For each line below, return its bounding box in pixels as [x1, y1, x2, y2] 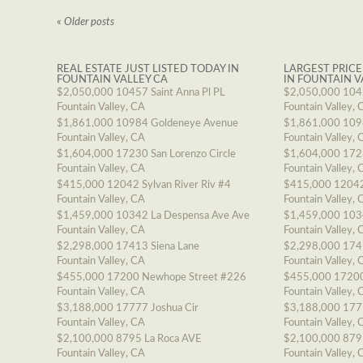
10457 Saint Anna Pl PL [116, 88, 225, 98]
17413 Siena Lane [116, 241, 199, 252]
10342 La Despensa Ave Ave [116, 211, 250, 221]
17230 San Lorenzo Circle [116, 149, 236, 160]
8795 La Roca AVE [116, 334, 202, 344]
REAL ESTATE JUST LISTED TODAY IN [57, 64, 239, 75]
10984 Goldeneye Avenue [116, 118, 238, 129]
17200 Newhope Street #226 [107, 272, 246, 283]
